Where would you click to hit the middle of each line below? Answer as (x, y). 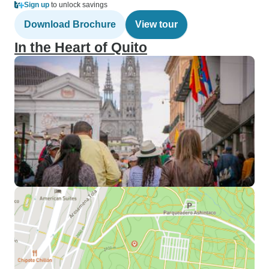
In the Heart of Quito (81, 47)
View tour (156, 24)
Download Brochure (70, 24)
